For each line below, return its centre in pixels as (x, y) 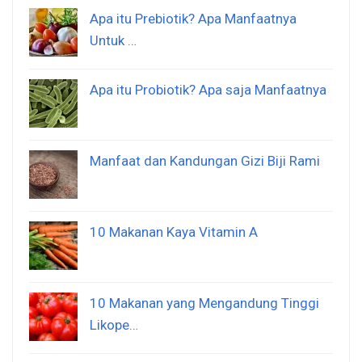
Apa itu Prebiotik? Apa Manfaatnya (193, 19)
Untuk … (113, 41)
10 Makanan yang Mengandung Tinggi (204, 303)
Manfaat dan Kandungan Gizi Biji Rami (205, 161)
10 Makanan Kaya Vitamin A (174, 232)
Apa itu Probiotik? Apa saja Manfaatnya (208, 90)
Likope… (114, 325)
